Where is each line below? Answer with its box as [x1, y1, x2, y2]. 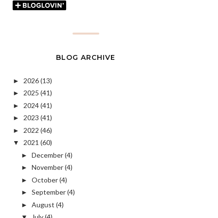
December [31, 150, 63, 159]
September [31, 188, 66, 197]
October [31, 175, 58, 184]
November [31, 163, 63, 172]
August [31, 200, 54, 209]
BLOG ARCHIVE [56, 53, 115, 62]
